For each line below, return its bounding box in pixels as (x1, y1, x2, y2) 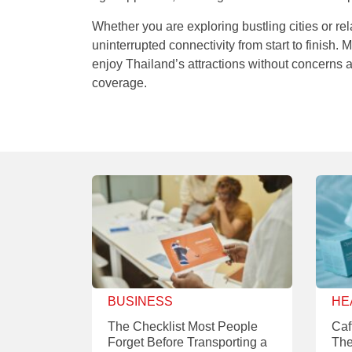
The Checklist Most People (108, 319, 258, 333)
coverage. (92, 75, 147, 90)
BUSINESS (108, 294, 173, 308)
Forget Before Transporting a (108, 335, 267, 349)
